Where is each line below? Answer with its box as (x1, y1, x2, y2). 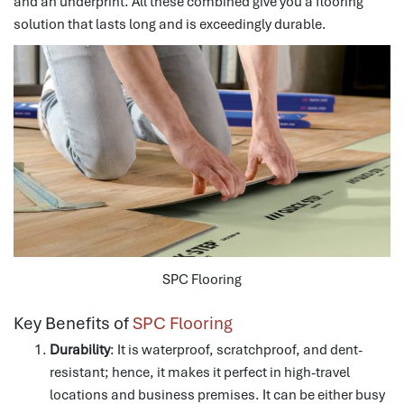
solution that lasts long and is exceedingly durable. (14, 14, 326, 33)
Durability (50, 341, 110, 360)
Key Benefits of (14, 312, 133, 335)
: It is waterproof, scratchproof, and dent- (110, 341, 363, 360)
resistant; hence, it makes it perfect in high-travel (50, 363, 350, 382)
